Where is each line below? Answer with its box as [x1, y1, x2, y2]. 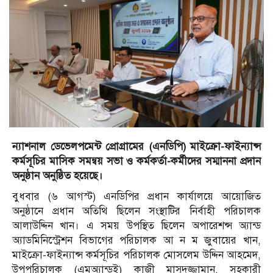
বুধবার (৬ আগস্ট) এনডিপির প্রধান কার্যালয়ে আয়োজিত [12, 190, 261, 204]
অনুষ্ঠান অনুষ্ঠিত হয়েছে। [12, 169, 103, 183]
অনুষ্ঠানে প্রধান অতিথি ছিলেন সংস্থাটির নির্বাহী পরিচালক [12, 205, 261, 218]
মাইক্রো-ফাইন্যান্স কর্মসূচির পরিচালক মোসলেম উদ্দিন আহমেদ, [12, 249, 261, 262]
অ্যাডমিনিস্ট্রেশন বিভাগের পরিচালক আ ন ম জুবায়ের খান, [12, 234, 261, 247]
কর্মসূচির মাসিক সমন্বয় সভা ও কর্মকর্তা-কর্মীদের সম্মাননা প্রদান [12, 155, 261, 168]
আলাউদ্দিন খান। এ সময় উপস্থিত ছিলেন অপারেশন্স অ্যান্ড [12, 219, 261, 233]
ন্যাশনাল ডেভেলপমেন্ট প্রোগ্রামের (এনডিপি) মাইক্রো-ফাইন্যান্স [12, 140, 261, 154]
